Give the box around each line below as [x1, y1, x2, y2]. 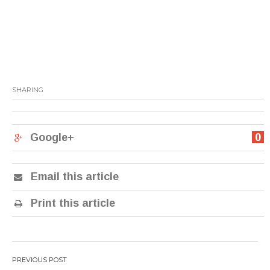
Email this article [28, 165, 119, 186]
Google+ [30, 126, 74, 147]
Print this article [28, 192, 115, 213]
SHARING [12, 85, 43, 94]
